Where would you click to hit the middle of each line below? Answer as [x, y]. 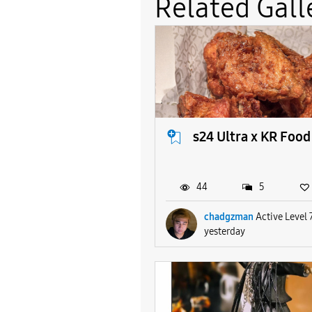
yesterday [225, 231]
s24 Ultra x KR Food [252, 137]
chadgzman [229, 217]
